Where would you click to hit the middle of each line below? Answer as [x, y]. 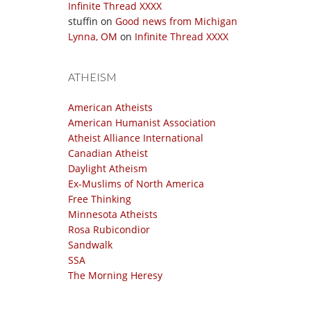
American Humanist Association [142, 123]
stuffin [83, 21]
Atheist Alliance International [136, 138]
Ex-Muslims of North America [136, 184]
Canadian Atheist [108, 153]
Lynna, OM [93, 36]
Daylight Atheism [108, 168]
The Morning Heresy [115, 275]
